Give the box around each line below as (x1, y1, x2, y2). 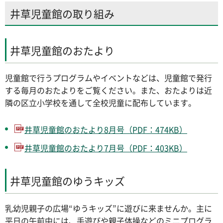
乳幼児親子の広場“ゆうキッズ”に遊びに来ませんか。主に (5, 202, 212, 214)
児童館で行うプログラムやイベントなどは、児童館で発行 (5, 72, 212, 84)
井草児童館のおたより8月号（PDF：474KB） (24, 123, 187, 135)
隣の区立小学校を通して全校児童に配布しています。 (5, 97, 196, 109)
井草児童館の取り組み (10, 6, 114, 22)
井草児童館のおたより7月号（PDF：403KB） (24, 141, 187, 154)
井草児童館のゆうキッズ (10, 173, 125, 189)
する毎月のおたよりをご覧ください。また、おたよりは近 (5, 84, 212, 97)
